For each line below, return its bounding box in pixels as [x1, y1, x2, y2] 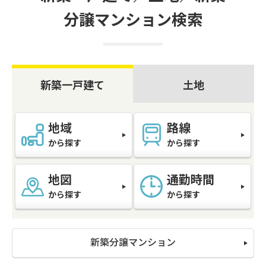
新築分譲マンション [90, 236, 176, 248]
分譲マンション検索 [64, 11, 202, 29]
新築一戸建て [40, 78, 104, 91]
